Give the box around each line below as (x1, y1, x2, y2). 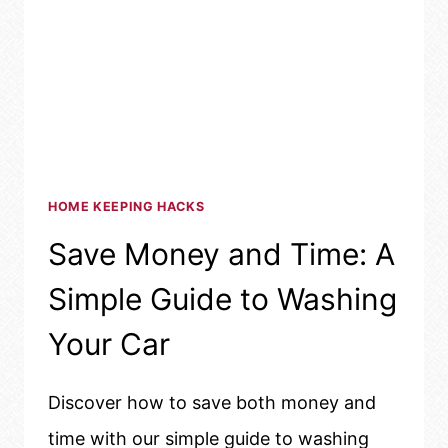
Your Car (48, 325, 170, 362)
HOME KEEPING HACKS (48, 199, 205, 215)
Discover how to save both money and (48, 391, 376, 413)
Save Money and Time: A (48, 235, 395, 272)
